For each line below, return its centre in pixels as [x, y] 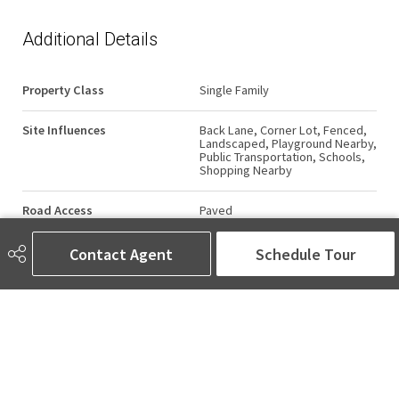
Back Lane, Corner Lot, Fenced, [283, 130]
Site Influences [64, 130]
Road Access [57, 210]
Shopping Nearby [246, 170]
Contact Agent [122, 254]
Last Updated [61, 250]
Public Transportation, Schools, [282, 156]
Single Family [234, 90]
